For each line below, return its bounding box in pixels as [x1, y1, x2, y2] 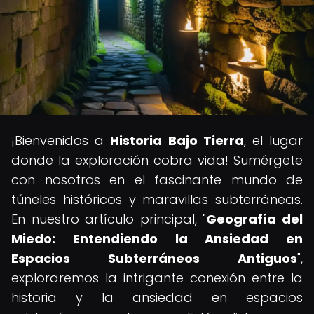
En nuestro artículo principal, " [11, 210, 207, 228]
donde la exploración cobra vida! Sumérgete [11, 151, 303, 169]
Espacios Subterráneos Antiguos [11, 250, 297, 267]
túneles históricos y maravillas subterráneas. [11, 191, 303, 208]
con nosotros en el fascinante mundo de [11, 171, 303, 189]
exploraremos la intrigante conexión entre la [11, 269, 303, 287]
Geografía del [206, 210, 303, 228]
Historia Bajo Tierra [110, 132, 244, 149]
